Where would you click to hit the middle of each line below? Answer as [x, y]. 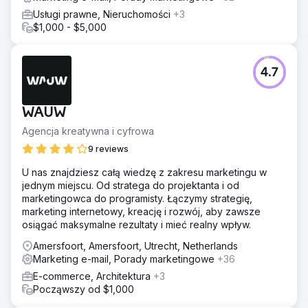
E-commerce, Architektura [93, 276]
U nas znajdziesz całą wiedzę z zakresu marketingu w [144, 172]
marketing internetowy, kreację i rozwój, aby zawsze [141, 211]
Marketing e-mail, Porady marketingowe [125, 259]
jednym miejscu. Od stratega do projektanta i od [131, 185]
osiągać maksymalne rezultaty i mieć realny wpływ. [136, 224]
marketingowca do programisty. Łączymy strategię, [137, 198]
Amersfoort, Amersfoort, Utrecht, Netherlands [135, 246]
